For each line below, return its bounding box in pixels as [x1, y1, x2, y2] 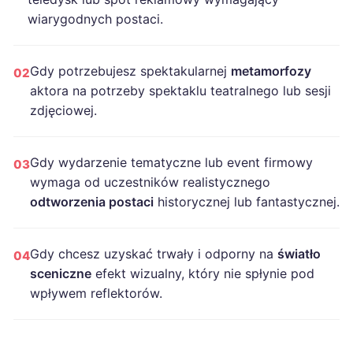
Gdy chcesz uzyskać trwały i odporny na [30, 246, 277, 262]
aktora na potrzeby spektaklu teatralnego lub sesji [30, 83, 331, 98]
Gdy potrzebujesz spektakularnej [30, 63, 231, 79]
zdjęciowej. [30, 102, 97, 118]
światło [277, 246, 321, 262]
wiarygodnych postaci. [28, 11, 163, 27]
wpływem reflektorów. [30, 285, 162, 301]
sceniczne [30, 266, 91, 281]
